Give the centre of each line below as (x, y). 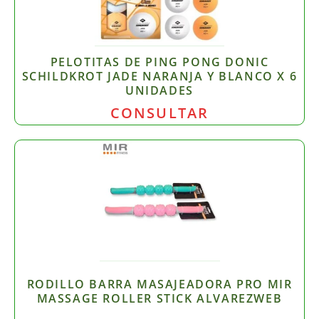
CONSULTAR (159, 112)
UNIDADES (159, 91)
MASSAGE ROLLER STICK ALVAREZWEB (159, 299)
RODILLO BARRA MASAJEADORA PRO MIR (159, 284)
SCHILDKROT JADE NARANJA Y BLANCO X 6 (159, 77)
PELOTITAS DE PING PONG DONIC (159, 62)
